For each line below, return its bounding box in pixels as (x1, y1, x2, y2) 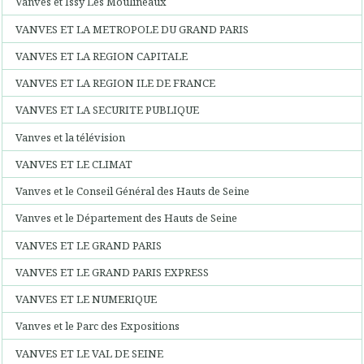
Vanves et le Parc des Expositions (15, 318, 180, 334)
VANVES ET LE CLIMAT (15, 156, 133, 171)
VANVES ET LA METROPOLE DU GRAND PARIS (15, 21, 249, 37)
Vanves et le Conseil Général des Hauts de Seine (15, 184, 250, 198)
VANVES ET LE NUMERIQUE (15, 292, 158, 306)
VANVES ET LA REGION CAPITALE (15, 48, 188, 63)
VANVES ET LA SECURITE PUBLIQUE (15, 102, 200, 118)
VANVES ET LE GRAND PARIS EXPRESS (15, 264, 210, 279)
